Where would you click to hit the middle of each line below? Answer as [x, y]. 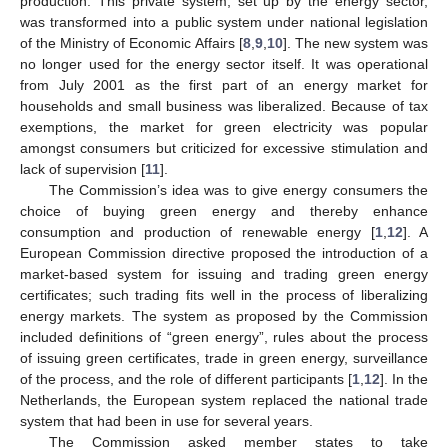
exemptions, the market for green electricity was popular [224, 127]
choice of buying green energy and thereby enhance [224, 211]
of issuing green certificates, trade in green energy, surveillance [224, 358]
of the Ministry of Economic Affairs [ [131, 43]
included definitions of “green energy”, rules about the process [224, 337]
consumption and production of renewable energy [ [197, 232]
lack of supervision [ [82, 169]
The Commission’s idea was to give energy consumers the [238, 190]
